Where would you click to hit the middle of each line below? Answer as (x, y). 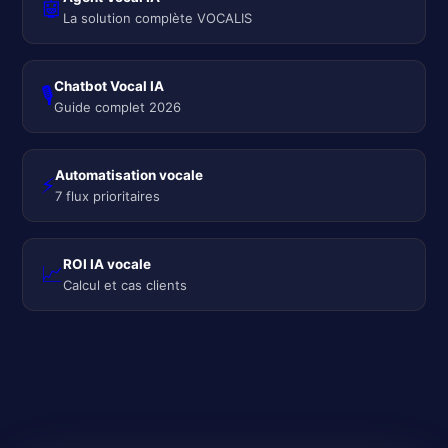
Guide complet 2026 (118, 106)
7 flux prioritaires (108, 195)
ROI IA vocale (107, 263)
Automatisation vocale (129, 174)
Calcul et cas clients (125, 284)
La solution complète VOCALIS (158, 17)
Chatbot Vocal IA (109, 85)
